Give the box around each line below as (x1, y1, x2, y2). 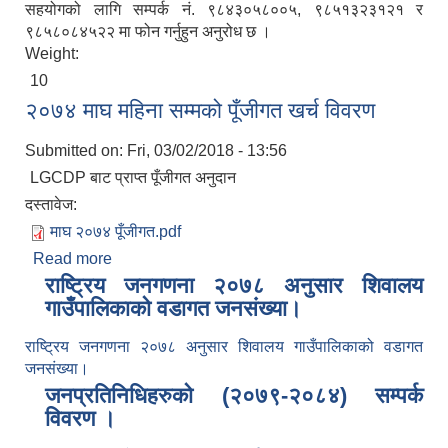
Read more (33, 250, 112, 268)
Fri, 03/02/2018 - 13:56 (127, 142, 287, 160)
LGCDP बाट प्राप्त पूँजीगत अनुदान (30, 169, 236, 187)
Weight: (25, 45, 83, 63)
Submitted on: (25, 142, 127, 160)
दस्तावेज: (25, 196, 81, 214)
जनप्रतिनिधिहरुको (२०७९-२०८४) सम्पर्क (45, 383, 423, 409)
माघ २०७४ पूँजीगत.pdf (50, 223, 181, 241)
